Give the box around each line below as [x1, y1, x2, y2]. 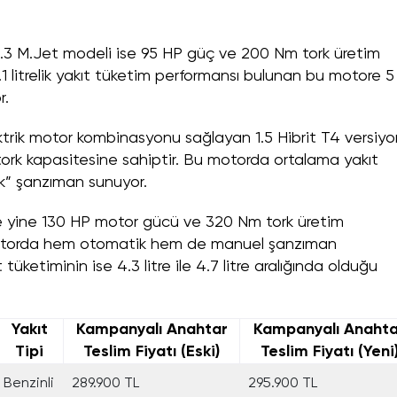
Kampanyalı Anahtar [75, 322, 228, 339]
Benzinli [4, 377, 54, 392]
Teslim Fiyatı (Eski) [83, 344, 220, 361]
